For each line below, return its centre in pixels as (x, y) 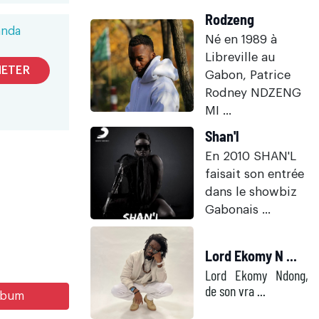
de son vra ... (235, 291)
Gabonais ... (238, 210)
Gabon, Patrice (248, 75)
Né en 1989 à (241, 40)
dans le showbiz (251, 192)
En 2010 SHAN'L (251, 156)
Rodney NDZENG (253, 93)
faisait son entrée (255, 174)
